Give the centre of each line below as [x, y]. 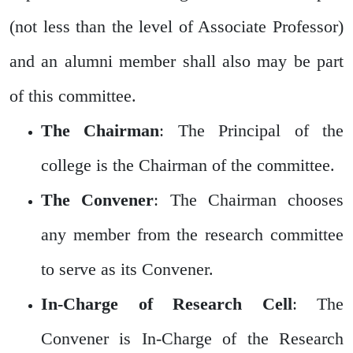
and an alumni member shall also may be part [176, 61]
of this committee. [73, 95]
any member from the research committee [192, 234]
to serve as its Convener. [127, 269]
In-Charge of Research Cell [167, 303]
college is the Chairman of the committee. [188, 165]
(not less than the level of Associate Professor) [176, 26]
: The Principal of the [252, 130]
